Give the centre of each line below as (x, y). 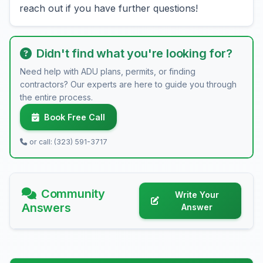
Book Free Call (75, 117)
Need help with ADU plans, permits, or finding (108, 71)
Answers (46, 208)
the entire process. (56, 97)
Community (73, 194)
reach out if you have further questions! (109, 8)
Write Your (197, 195)
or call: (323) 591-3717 (68, 142)
